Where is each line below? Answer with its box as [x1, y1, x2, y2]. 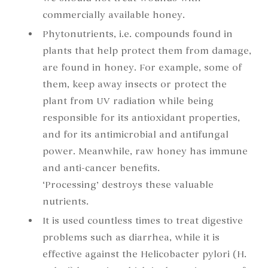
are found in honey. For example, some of [42, 62, 242, 74]
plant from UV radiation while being [42, 95, 214, 108]
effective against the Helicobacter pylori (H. [42, 248, 246, 261]
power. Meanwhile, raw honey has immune [42, 145, 248, 158]
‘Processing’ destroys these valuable [42, 179, 214, 191]
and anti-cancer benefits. [42, 162, 160, 175]
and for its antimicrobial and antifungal [42, 129, 229, 141]
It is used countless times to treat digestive [42, 215, 243, 227]
